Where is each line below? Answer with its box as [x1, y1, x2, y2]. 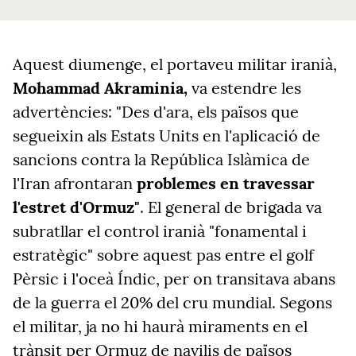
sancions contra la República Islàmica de [13, 149, 310, 169]
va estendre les [192, 78, 301, 98]
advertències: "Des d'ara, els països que [13, 102, 299, 122]
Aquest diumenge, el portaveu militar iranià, [13, 54, 337, 74]
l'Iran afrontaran [13, 173, 137, 193]
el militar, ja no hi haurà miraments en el [13, 316, 308, 336]
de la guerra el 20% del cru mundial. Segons [13, 292, 332, 312]
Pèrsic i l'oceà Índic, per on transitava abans [13, 269, 335, 288]
